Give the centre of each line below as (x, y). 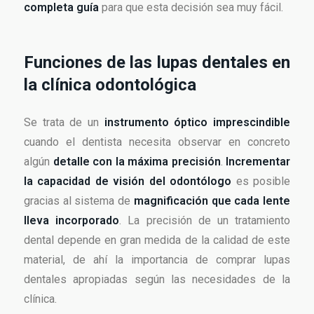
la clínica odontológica (110, 85)
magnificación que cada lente (212, 201)
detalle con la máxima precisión (137, 162)
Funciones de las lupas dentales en (157, 63)
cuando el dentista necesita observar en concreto (157, 142)
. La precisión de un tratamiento (205, 221)
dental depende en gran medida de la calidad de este (157, 240)
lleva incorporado (72, 221)
